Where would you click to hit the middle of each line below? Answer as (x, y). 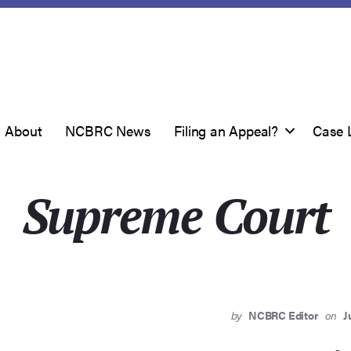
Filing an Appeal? (226, 130)
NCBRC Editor (284, 315)
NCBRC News (108, 130)
